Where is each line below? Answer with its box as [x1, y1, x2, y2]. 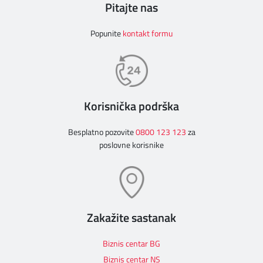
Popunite [90, 27, 123, 40]
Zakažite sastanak [87, 208, 176, 227]
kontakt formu [123, 27, 173, 40]
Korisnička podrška [84, 97, 179, 116]
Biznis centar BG [103, 237, 160, 250]
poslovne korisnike [99, 139, 164, 151]
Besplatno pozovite [68, 126, 136, 139]
